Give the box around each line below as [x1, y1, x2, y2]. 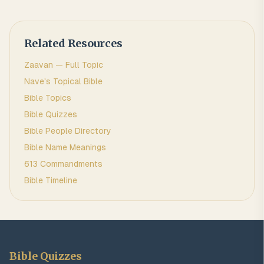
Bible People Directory [24, 126, 111, 136]
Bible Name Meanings [24, 143, 106, 152]
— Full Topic [53, 60, 103, 70]
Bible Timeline [24, 176, 77, 185]
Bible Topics [24, 93, 71, 103]
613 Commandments [24, 159, 103, 169]
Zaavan [24, 60, 53, 70]
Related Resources [24, 37, 123, 50]
